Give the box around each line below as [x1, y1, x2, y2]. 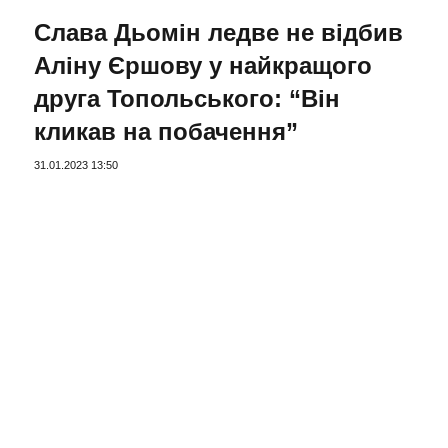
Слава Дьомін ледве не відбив [34, 19, 403, 47]
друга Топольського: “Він [34, 85, 340, 113]
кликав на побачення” [34, 118, 298, 146]
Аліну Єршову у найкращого [34, 52, 372, 80]
